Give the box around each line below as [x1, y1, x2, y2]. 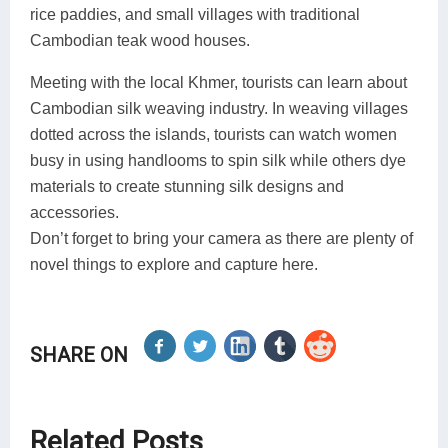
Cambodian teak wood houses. [30, 31, 250, 49]
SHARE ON [30, 342, 128, 367]
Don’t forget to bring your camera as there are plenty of [30, 229, 413, 247]
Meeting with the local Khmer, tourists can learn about [30, 73, 407, 91]
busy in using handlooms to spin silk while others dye [30, 151, 406, 169]
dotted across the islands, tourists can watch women [30, 125, 397, 143]
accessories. [30, 203, 119, 221]
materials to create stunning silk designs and [30, 177, 344, 195]
